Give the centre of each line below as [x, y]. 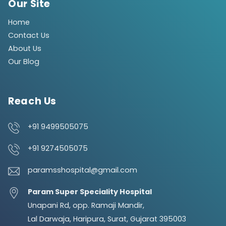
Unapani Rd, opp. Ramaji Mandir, [86, 206]
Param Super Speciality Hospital [90, 192]
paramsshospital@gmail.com [82, 170]
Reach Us [33, 101]
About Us [25, 49]
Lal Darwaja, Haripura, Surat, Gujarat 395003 [107, 219]
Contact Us [29, 36]
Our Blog [24, 62]
